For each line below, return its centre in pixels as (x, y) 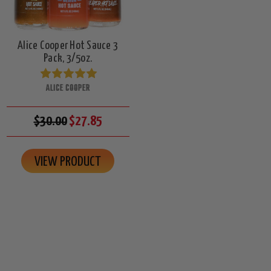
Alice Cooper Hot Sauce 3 (68, 45)
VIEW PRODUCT (68, 162)
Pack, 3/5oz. (68, 58)
